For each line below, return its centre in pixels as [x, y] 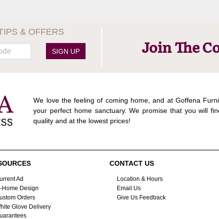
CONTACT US [132, 164]
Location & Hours [140, 179]
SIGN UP [66, 51]
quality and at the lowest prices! [82, 120]
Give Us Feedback [141, 197]
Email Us [129, 188]
